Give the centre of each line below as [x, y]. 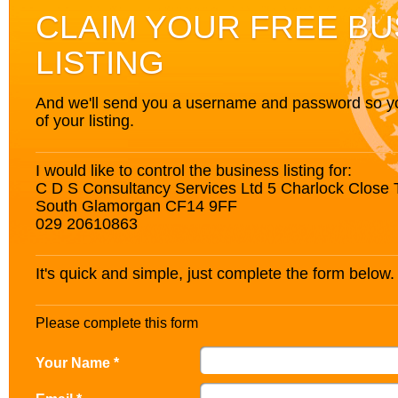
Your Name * [77, 362]
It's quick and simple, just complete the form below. [215, 273]
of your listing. [85, 120]
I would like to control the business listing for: [194, 170]
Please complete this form [117, 323]
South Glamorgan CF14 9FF [136, 206]
